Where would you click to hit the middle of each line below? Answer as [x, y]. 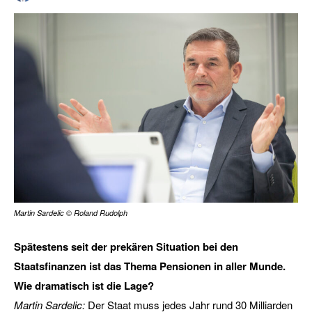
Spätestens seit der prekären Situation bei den [126, 247]
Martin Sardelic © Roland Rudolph [71, 213]
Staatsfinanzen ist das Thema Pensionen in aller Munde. [150, 266]
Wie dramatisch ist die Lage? [84, 286]
